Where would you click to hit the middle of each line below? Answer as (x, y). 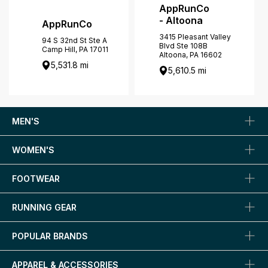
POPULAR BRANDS (50, 236)
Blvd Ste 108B (183, 46)
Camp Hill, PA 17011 (75, 50)
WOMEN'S (33, 150)
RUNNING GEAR (44, 207)
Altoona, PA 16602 (191, 55)
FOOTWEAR (36, 178)
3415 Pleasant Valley (195, 37)
